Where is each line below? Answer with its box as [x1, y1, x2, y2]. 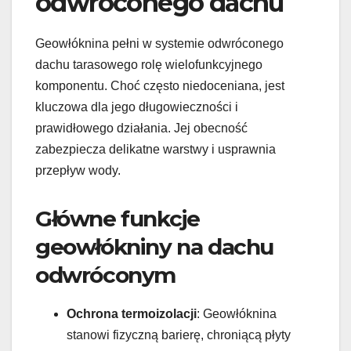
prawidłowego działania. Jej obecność [35, 121, 248, 135]
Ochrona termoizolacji [67, 306, 197, 320]
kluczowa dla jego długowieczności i [35, 100, 238, 114]
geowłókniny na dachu [35, 233, 274, 260]
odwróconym [35, 261, 176, 288]
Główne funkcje [35, 204, 200, 232]
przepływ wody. [35, 163, 121, 177]
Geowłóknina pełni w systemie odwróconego [35, 36, 284, 50]
